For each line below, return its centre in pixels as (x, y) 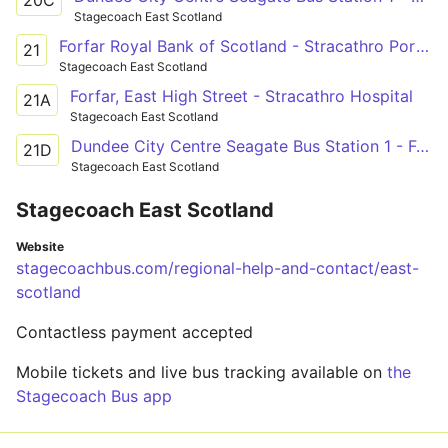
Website (40, 246)
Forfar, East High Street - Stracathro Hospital (241, 95)
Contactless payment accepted (134, 331)
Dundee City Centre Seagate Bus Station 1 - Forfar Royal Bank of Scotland (422, 145)
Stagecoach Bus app (94, 395)
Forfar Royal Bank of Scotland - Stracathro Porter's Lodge (422, 45)
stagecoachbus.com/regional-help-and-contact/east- (217, 267)
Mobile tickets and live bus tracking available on (201, 371)
